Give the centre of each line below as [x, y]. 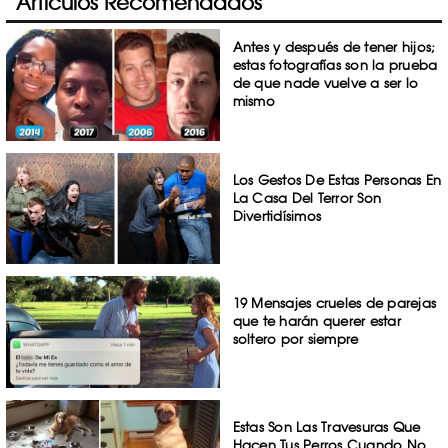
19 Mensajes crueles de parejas [334, 303]
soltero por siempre [295, 339]
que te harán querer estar [316, 321]
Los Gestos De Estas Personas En [337, 179]
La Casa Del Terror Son [307, 197]
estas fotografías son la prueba [335, 65]
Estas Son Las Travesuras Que [326, 427]
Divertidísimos [277, 215]
